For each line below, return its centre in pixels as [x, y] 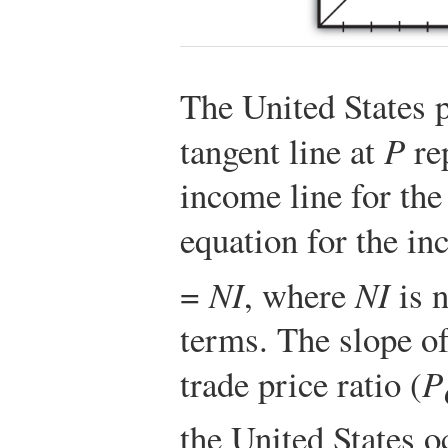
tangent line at [282, 151]
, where [299, 295]
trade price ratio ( [301, 384]
